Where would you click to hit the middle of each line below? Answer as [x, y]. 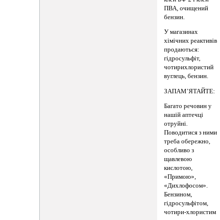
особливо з [179, 151]
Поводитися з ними [191, 133]
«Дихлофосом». [186, 186]
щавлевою [178, 159]
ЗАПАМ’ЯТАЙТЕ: [190, 91]
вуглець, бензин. [186, 76]
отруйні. [176, 124]
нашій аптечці [184, 115]
